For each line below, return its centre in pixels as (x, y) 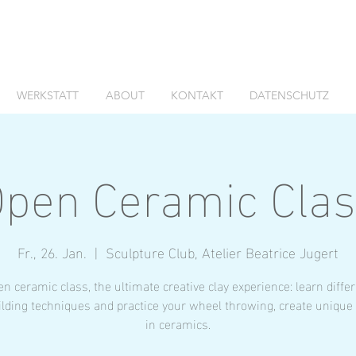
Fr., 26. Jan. (52, 252)
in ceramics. (178, 323)
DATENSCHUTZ (289, 95)
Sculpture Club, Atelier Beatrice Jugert (222, 252)
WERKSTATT (48, 95)
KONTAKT (197, 95)
